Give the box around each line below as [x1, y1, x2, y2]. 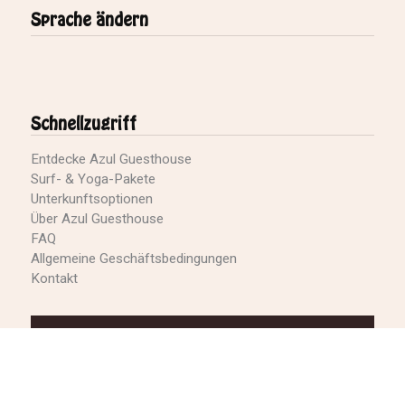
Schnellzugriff [30, 117, 137, 133]
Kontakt [30, 270, 78, 287]
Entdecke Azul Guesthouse [30, 151, 192, 167]
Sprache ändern [30, 13, 148, 29]
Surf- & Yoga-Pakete [30, 171, 155, 187]
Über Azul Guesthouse [30, 211, 164, 227]
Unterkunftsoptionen [30, 191, 153, 207]
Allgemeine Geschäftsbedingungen [30, 250, 237, 267]
